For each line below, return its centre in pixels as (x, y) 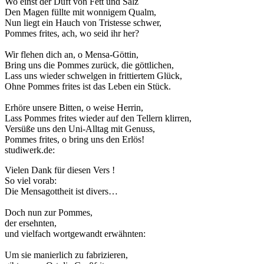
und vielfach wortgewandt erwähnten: (75, 234)
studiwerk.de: (30, 150)
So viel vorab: (31, 181)
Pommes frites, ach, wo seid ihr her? (72, 34)
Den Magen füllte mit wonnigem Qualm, (80, 12)
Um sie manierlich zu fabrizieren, (66, 255)
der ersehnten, (31, 223)
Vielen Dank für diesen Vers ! (60, 170)
